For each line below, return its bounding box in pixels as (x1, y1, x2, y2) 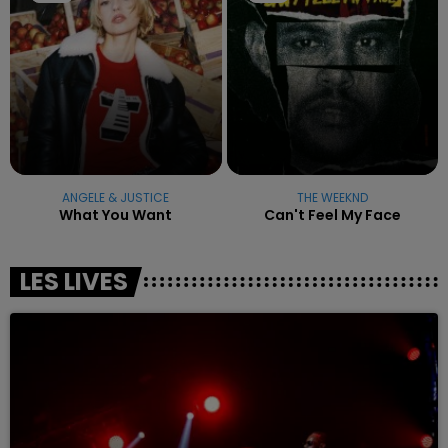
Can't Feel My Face (263, 204, 401, 225)
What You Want (59, 204, 173, 225)
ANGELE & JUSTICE (62, 188, 170, 206)
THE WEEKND (296, 188, 368, 206)
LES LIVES (20, 264, 128, 298)
